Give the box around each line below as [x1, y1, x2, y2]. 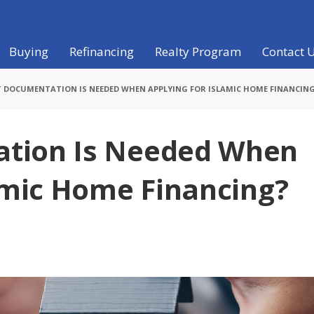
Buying [8, 43, 48, 60]
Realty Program [154, 43, 241, 60]
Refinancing [69, 43, 134, 60]
